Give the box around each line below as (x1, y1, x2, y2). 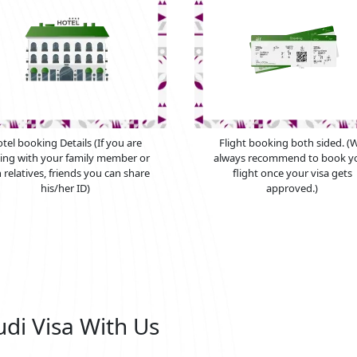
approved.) (266, 181, 318, 196)
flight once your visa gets (232, 166, 352, 181)
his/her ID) (40, 181, 90, 196)
